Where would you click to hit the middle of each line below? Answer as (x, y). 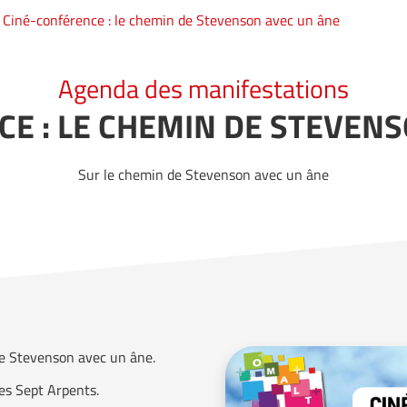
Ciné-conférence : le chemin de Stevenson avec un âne (171, 20)
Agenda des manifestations (203, 88)
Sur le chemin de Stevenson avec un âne (203, 174)
